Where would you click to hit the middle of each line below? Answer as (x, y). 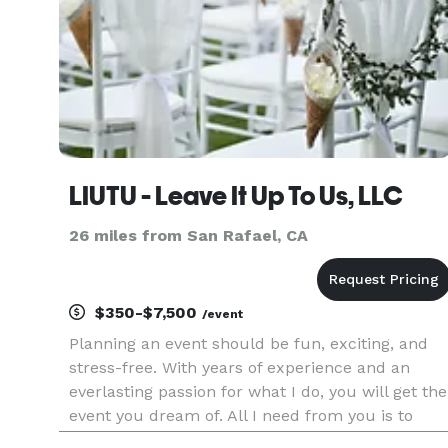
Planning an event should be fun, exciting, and (248, 343)
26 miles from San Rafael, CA (188, 235)
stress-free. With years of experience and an (239, 367)
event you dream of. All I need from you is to (241, 415)
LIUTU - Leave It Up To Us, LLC (236, 196)
